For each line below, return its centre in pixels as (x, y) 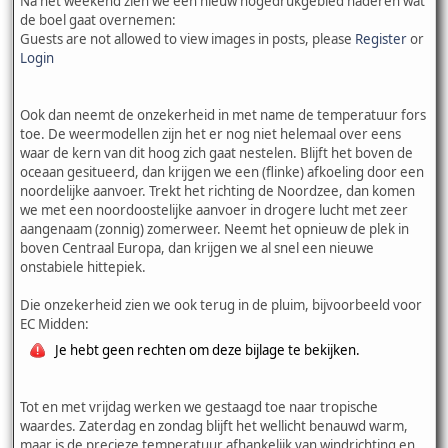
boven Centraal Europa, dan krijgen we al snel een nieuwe (197, 247)
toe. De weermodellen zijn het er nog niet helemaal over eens (210, 133)
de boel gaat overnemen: (98, 19)
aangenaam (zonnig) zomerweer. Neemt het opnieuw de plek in (214, 228)
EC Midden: (54, 323)
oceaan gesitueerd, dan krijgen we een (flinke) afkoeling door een (222, 171)
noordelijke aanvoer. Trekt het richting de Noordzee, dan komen (217, 190)
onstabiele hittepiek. (83, 266)
